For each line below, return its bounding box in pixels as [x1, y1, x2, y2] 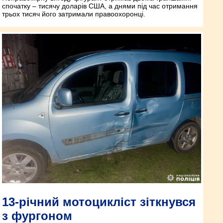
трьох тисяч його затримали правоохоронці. [2, 9, 145, 18]
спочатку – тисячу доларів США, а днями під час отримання [2, 1, 198, 10]
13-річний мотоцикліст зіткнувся [2, 195, 196, 209]
